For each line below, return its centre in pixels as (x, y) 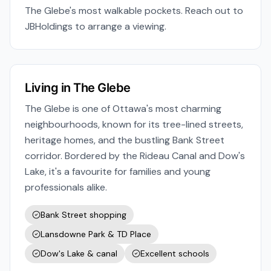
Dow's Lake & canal (79, 253)
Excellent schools (175, 253)
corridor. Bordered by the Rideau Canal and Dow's (135, 156)
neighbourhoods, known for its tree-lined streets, (134, 124)
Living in (49, 88)
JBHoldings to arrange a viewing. (96, 26)
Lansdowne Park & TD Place (96, 234)
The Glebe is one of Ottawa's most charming (123, 109)
